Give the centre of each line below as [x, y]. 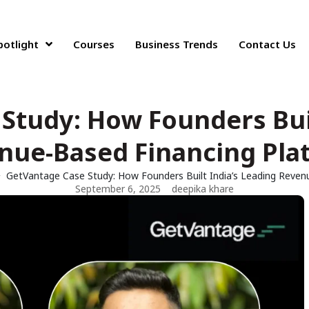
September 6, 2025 [118, 189]
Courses [94, 44]
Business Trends [177, 44]
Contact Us [268, 44]
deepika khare [203, 189]
